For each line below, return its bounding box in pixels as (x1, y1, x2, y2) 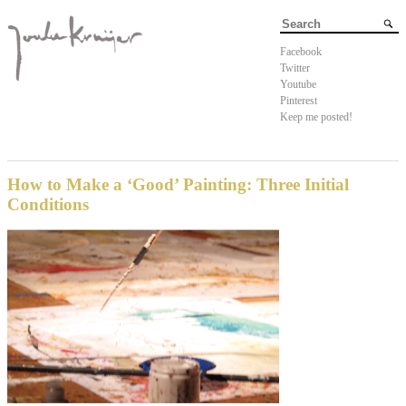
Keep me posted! (280, 110, 353, 123)
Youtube (280, 77, 316, 91)
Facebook (280, 44, 322, 58)
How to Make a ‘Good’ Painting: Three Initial (7, 175, 349, 195)
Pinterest (280, 93, 317, 107)
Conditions (7, 195, 89, 215)
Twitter (280, 61, 310, 74)
